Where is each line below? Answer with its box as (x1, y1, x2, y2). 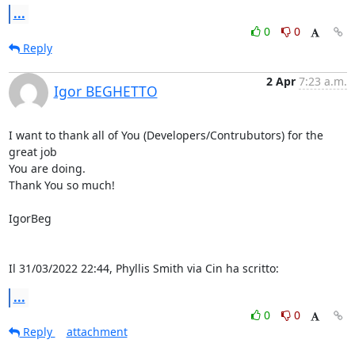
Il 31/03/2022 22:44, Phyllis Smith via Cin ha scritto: (8, 260, 279, 276)
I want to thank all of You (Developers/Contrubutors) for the (8, 127, 323, 143)
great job (8, 143, 60, 159)
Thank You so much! (8, 177, 115, 193)
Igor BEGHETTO (53, 81, 158, 101)
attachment (66, 323, 128, 339)
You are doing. (8, 160, 86, 176)
